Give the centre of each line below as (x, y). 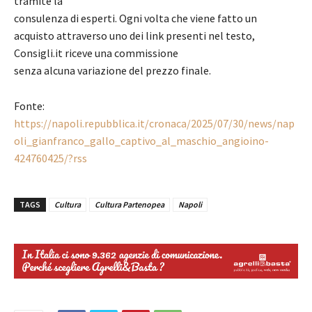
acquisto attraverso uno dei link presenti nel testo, (134, 35)
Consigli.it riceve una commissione (96, 53)
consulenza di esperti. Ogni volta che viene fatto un (135, 18)
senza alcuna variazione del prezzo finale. (112, 70)
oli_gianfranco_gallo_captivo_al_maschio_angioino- (141, 140)
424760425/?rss (50, 158)
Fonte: (29, 106)
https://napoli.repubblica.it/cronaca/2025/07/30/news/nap (154, 123)
